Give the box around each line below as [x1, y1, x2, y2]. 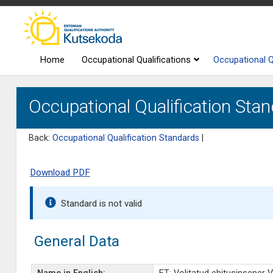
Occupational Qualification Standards [52, 133, 199, 143]
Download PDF [29, 167, 90, 178]
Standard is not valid [60, 198, 142, 209]
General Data [34, 232, 119, 250]
